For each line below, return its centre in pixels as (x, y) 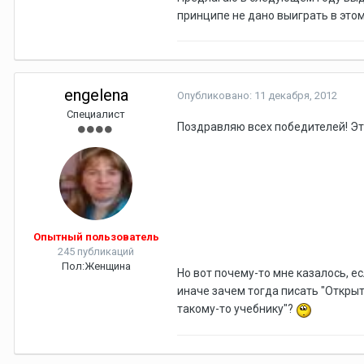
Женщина (107, 266)
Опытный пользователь (96, 237)
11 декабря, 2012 (296, 96)
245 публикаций (96, 252)
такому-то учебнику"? (236, 309)
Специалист (96, 115)
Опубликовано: (216, 96)
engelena (96, 95)
